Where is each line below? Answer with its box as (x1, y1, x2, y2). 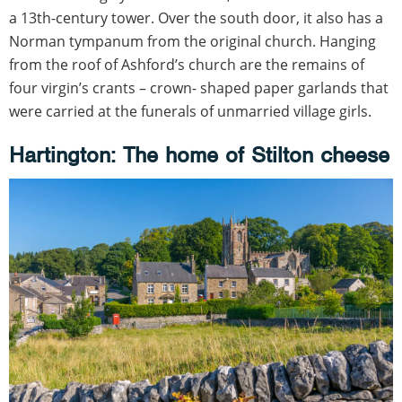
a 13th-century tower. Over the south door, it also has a (9, 7, 383, 28)
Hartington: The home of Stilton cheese (9, 140, 389, 169)
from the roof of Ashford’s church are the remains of (9, 54, 364, 74)
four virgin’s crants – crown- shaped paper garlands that (9, 77, 389, 98)
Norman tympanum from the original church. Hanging (9, 31, 376, 51)
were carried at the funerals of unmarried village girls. (9, 100, 371, 121)
